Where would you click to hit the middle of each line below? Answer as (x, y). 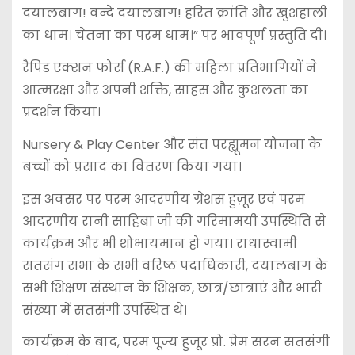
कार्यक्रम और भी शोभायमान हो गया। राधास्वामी (159, 243)
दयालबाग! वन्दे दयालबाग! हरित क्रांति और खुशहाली (174, 13)
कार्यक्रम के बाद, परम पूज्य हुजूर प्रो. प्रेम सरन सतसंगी (176, 342)
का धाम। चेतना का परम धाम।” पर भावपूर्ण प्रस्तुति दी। (174, 36)
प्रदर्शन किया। (61, 113)
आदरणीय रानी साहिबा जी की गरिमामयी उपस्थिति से (174, 221)
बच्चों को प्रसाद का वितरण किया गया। (132, 166)
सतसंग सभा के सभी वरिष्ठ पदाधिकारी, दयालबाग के (175, 265)
